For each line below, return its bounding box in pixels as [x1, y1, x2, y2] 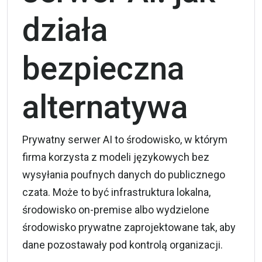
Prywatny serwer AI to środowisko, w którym [22, 133, 227, 146]
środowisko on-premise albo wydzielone [22, 203, 209, 216]
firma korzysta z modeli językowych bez [22, 150, 209, 163]
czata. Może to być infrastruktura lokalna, [22, 185, 211, 198]
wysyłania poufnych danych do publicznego [22, 168, 225, 181]
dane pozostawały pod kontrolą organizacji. [22, 238, 223, 251]
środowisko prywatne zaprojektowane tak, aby [22, 220, 236, 233]
